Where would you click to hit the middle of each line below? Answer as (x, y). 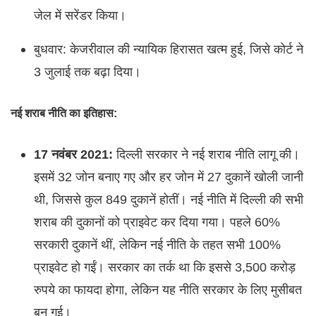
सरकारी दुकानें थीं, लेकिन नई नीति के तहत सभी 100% (157, 245)
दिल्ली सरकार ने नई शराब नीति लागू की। (206, 154)
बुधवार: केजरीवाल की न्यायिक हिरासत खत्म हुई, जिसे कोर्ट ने (168, 49)
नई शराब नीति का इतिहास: (64, 114)
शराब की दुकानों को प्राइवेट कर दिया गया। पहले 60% (157, 222)
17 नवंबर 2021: (73, 154)
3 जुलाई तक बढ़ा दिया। (87, 72)
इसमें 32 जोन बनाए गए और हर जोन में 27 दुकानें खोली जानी (168, 177)
